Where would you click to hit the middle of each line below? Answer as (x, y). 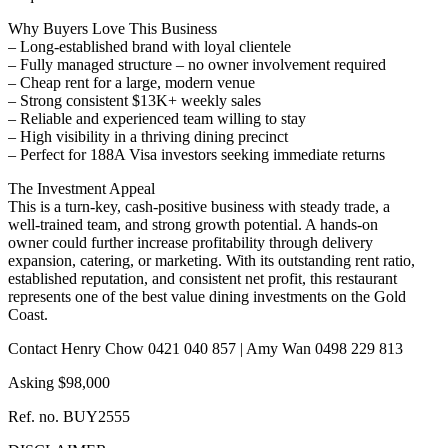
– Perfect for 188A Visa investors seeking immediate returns (196, 155)
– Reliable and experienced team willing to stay (157, 119)
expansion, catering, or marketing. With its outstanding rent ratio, (211, 261)
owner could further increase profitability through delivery (190, 243)
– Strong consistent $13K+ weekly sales (134, 101)
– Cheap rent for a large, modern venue (131, 83)
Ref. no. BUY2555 (69, 417)
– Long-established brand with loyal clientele (149, 47)
